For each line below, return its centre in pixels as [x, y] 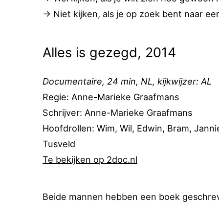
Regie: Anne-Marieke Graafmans [111, 97]
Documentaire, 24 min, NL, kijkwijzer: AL [127, 81]
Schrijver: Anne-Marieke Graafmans [117, 112]
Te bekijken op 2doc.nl [90, 159]
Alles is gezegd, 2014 [109, 53]
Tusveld [59, 144]
